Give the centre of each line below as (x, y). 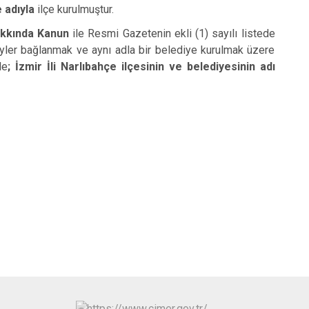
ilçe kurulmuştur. (76, 9)
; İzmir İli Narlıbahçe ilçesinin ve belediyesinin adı (141, 67)
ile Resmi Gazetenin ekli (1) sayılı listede (172, 33)
